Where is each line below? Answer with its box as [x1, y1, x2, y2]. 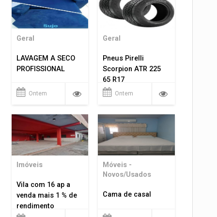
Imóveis [16, 161, 43, 170]
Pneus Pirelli [103, 54, 144, 62]
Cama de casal [103, 190, 152, 199]
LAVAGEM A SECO [16, 54, 75, 62]
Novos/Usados [103, 170, 152, 179]
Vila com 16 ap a [16, 181, 70, 189]
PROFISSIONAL [16, 64, 65, 73]
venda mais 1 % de [16, 191, 77, 200]
